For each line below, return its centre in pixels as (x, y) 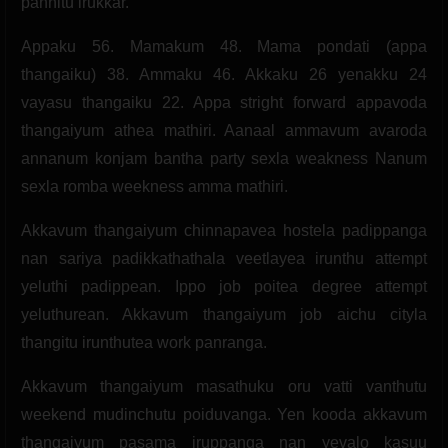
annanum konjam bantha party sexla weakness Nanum (224, 158)
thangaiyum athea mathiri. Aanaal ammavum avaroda (224, 130)
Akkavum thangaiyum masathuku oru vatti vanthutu (224, 386)
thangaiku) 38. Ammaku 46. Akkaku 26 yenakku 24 (224, 74)
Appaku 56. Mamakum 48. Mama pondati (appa (224, 46)
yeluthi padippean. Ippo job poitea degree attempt (224, 286)
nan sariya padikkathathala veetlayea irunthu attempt (224, 258)
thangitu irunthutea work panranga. (144, 342)
